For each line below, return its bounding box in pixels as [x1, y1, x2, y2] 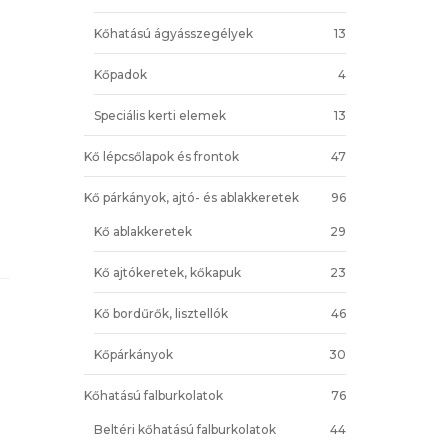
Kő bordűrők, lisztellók [93, 305, 228, 321]
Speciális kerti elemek [93, 107, 226, 123]
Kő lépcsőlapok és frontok [83, 148, 239, 164]
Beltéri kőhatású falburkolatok [93, 421, 276, 437]
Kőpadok [93, 66, 147, 82]
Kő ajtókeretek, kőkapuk [93, 264, 241, 280]
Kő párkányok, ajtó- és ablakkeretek [83, 189, 299, 205]
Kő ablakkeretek [93, 223, 192, 239]
